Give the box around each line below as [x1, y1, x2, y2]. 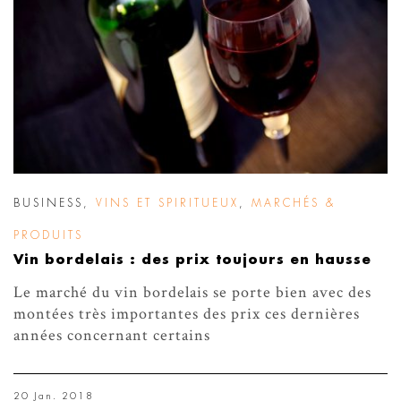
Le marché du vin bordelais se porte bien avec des [13, 281, 371, 303]
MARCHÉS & [252, 197, 336, 209]
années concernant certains [13, 324, 210, 346]
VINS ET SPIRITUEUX [96, 197, 239, 209]
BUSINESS [13, 197, 83, 209]
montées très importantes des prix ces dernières [13, 303, 360, 324]
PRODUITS [13, 229, 83, 241]
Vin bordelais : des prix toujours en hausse [13, 252, 371, 267]
